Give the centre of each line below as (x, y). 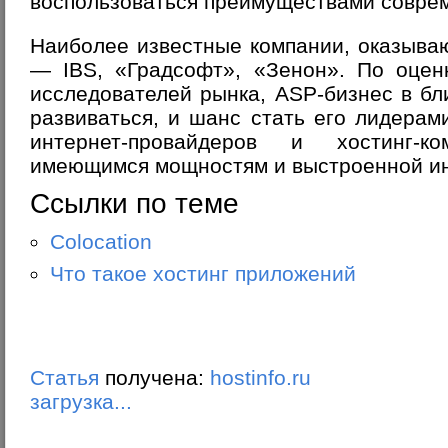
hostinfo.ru (260, 377)
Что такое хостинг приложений (203, 273)
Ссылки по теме (134, 203)
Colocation (101, 241)
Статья (64, 377)
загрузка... (81, 401)
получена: (154, 377)
